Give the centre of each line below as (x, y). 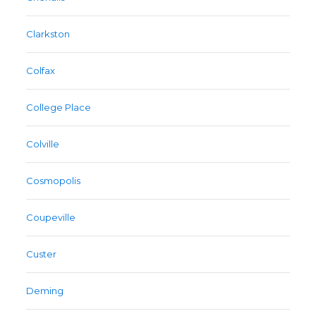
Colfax (41, 71)
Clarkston (48, 34)
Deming (45, 291)
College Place (59, 108)
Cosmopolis (54, 181)
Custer (42, 254)
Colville (43, 144)
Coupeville (51, 218)
